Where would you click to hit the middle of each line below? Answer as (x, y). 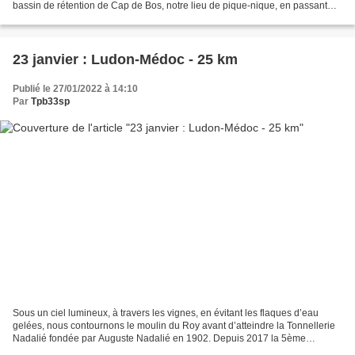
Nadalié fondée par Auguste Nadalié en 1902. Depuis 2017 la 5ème (159, 339)
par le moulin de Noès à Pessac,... (86, 18)
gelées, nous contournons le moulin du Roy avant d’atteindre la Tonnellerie (174, 326)
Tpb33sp (50, 101)
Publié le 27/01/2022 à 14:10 (75, 88)
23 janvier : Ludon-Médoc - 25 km (125, 59)
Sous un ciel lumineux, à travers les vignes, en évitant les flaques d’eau (166, 313)
